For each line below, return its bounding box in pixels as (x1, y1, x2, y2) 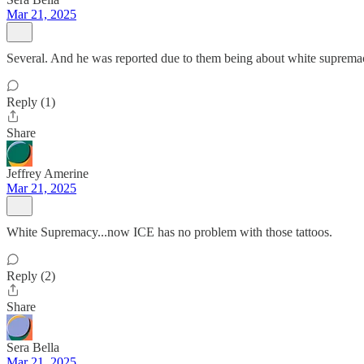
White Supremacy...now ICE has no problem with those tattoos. (6, 225, 332, 239)
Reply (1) (6, 95, 55, 109)
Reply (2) (6, 269, 55, 283)
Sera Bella (6, 340, 59, 354)
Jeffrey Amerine (6, 167, 89, 180)
